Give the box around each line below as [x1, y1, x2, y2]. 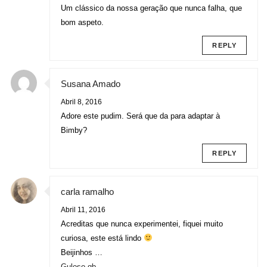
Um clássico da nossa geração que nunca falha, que [61, 4, 242, 13]
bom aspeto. [61, 18, 104, 27]
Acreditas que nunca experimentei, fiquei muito [61, 219, 223, 228]
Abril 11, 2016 [61, 206, 105, 214]
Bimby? [61, 126, 87, 135]
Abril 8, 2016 [61, 98, 102, 106]
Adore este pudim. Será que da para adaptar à [61, 111, 220, 120]
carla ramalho [61, 187, 114, 197]
